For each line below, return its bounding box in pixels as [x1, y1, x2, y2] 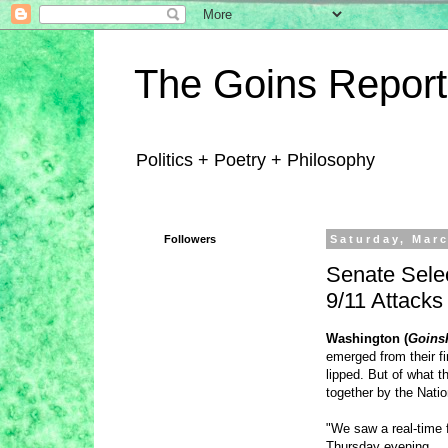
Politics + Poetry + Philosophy [136, 150, 375, 170]
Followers [164, 233, 216, 245]
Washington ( [326, 330, 408, 346]
